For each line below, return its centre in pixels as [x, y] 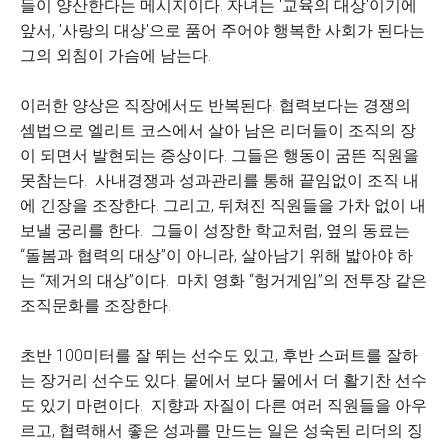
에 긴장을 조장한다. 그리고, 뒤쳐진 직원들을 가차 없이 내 [223, 205]
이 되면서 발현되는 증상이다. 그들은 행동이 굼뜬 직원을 [219, 155]
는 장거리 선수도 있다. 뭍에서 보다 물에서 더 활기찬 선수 [223, 380]
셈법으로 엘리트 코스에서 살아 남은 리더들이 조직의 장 [218, 130]
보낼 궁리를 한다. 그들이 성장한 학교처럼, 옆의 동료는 [215, 230]
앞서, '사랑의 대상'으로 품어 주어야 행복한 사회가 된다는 [222, 30]
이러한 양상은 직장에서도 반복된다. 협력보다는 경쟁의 [215, 105]
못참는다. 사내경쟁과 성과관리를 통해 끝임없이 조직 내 [219, 180]
